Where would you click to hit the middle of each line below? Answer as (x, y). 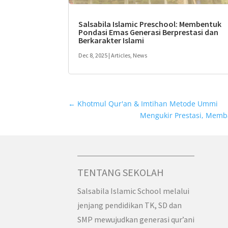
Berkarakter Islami (111, 40)
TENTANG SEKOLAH (121, 173)
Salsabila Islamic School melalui (133, 191)
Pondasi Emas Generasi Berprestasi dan (149, 32)
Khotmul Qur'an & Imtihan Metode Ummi (148, 104)
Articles (121, 55)
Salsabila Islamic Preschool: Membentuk (150, 24)
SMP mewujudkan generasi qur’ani (136, 220)
